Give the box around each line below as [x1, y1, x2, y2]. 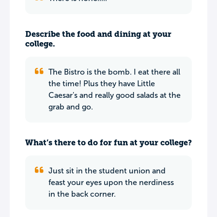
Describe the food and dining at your [25, 30, 171, 39]
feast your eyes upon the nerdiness [48, 178, 174, 186]
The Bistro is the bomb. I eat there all [48, 68, 180, 76]
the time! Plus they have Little [48, 79, 155, 88]
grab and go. [48, 103, 93, 111]
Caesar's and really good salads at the [48, 91, 181, 99]
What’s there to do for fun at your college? [25, 138, 192, 147]
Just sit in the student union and [48, 167, 166, 175]
